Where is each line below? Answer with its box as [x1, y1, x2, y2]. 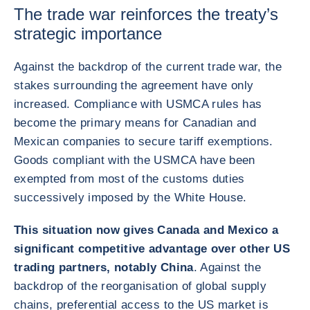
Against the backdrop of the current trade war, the [14, 60, 282, 73]
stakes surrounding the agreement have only [14, 79, 254, 92]
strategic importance [14, 24, 162, 43]
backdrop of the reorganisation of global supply [14, 280, 266, 293]
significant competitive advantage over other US [14, 242, 290, 255]
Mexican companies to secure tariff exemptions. [14, 135, 273, 148]
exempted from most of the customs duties [14, 172, 245, 185]
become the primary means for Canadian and [14, 116, 256, 129]
